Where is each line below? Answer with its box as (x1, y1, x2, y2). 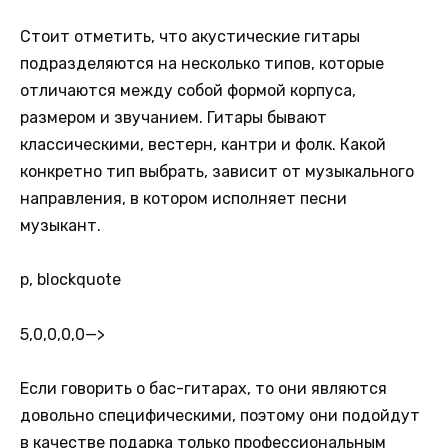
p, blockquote (20, 270, 121, 290)
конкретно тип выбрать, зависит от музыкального (20, 162, 414, 182)
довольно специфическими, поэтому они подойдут (20, 405, 420, 425)
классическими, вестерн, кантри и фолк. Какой (20, 135, 386, 155)
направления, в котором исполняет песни (20, 189, 347, 209)
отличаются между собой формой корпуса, (20, 81, 356, 101)
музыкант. (20, 216, 101, 236)
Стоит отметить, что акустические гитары (20, 27, 360, 47)
